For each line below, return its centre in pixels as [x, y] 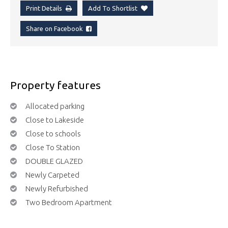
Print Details [44, 8]
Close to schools [53, 133]
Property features [55, 85]
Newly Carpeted [52, 175]
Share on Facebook [56, 29]
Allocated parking [55, 106]
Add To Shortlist [113, 8]
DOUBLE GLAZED [54, 161]
